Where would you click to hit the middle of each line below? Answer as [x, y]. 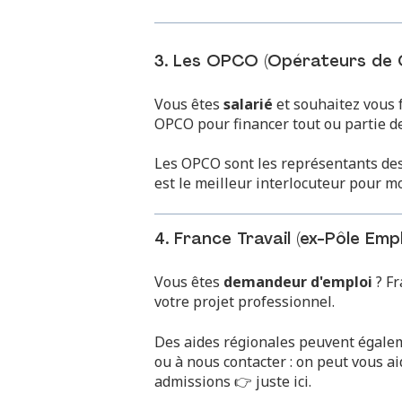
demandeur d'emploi [298, 282]
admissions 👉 [205, 381]
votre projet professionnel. [245, 302]
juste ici [282, 381]
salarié [248, 104]
